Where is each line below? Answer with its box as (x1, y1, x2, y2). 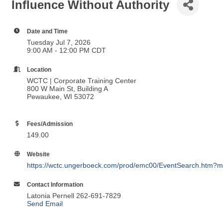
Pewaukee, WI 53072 (27, 93, 94, 101)
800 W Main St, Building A (27, 85, 108, 93)
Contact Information (27, 181, 83, 188)
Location (27, 66, 51, 73)
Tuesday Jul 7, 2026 (27, 38, 91, 47)
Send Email (27, 200, 63, 208)
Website (27, 151, 50, 158)
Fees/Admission (27, 120, 73, 127)
